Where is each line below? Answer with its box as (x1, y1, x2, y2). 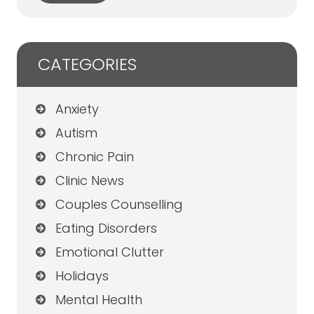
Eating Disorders (55, 219, 157, 238)
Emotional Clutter (55, 243, 164, 261)
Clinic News (55, 172, 124, 190)
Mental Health (55, 291, 142, 309)
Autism (55, 124, 97, 142)
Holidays (55, 267, 109, 285)
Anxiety (55, 100, 99, 118)
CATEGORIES (37, 53, 137, 76)
